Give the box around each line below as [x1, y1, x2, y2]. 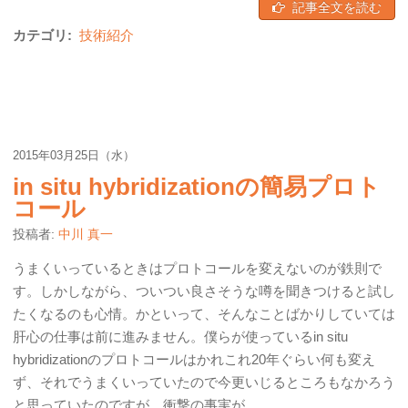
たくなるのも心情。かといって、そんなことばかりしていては [13, 306, 395, 321]
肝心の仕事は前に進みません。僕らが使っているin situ [13, 329, 348, 344]
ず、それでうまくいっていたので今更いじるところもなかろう [13, 374, 395, 390]
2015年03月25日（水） [13, 148, 135, 162]
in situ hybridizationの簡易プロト [13, 174, 381, 199]
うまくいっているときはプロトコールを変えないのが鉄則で [13, 260, 382, 276]
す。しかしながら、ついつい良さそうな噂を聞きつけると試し [13, 283, 395, 299]
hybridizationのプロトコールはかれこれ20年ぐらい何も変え [13, 352, 375, 367]
